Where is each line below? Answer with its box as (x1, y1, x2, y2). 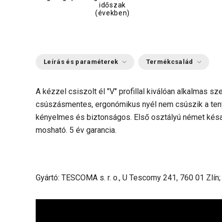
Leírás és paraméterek (44, 58, 118, 65)
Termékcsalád (146, 58, 193, 65)
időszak (99, 1, 126, 9)
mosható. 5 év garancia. (36, 125, 116, 135)
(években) (95, 9, 130, 17)
